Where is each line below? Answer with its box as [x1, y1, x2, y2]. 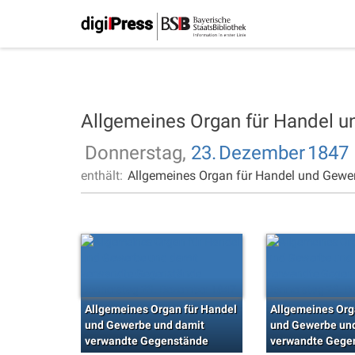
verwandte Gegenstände [85, 334, 208, 347]
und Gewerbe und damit [85, 319, 204, 331]
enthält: [81, 168, 126, 183]
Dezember [219, 142, 305, 164]
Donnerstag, [85, 142, 191, 164]
